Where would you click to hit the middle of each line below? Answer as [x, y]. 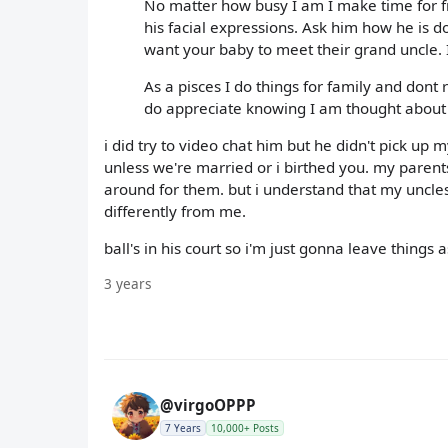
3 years [128, 284]
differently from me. [175, 210]
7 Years [183, 428]
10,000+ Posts [245, 428]
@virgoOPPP [208, 405]
